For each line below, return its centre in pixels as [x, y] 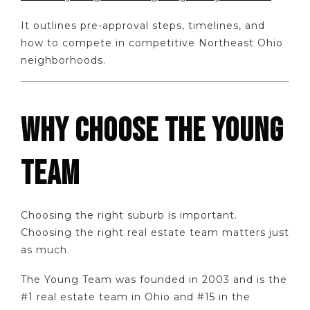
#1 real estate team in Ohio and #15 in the [136, 297]
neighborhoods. [63, 60]
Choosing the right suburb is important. [129, 216]
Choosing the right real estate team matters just [155, 233]
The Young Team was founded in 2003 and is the [154, 279]
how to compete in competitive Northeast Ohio [152, 43]
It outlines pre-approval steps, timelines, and [143, 25]
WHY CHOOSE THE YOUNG [152, 131]
